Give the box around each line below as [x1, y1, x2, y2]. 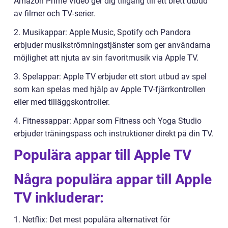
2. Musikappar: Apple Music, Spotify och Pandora [14, 27, 191, 37]
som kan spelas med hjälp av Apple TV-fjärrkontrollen [14, 84, 206, 94]
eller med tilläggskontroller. [14, 97, 110, 107]
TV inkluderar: [14, 189, 104, 206]
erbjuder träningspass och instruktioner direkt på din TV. [14, 129, 213, 138]
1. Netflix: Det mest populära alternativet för [14, 215, 170, 224]
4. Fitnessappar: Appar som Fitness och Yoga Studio [14, 116, 202, 126]
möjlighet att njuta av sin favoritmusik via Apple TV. [14, 53, 198, 63]
